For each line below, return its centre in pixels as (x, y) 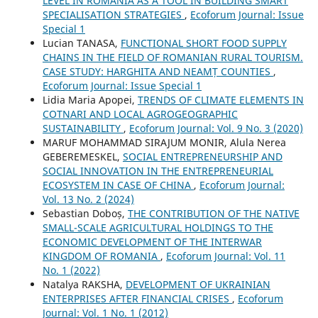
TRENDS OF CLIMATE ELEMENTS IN (220, 99)
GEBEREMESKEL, (82, 156)
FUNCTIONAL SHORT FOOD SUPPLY (203, 43)
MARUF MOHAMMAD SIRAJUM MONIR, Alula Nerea (164, 142)
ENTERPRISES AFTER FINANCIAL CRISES (137, 298)
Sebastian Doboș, (85, 213)
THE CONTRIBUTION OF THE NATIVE (213, 213)
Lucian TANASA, (81, 43)
